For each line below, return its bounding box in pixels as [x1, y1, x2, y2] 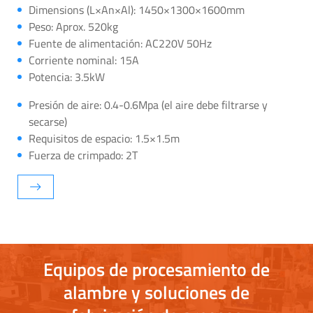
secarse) [29, 112, 67, 130]
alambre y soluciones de [64, 278, 249, 306]
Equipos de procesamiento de [43, 255, 270, 283]
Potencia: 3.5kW [29, 68, 105, 85]
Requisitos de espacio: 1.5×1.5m [29, 129, 180, 147]
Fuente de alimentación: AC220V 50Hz [29, 34, 212, 52]
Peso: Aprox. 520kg [29, 17, 118, 35]
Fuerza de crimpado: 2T [29, 146, 138, 163]
